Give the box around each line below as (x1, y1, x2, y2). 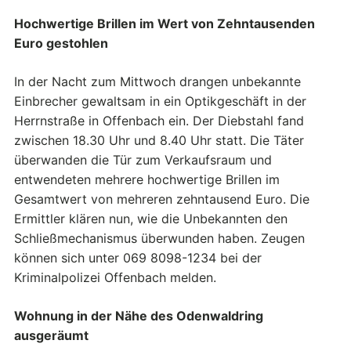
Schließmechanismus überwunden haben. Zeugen (14, 230, 305, 247)
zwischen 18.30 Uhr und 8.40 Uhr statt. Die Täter (14, 132, 304, 149)
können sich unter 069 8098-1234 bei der (14, 250, 262, 266)
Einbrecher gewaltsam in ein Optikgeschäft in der (14, 93, 306, 110)
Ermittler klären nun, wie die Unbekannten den (14, 211, 288, 227)
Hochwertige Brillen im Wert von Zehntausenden (14, 16, 315, 32)
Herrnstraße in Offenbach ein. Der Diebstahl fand (14, 113, 304, 129)
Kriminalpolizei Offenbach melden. (14, 270, 216, 286)
